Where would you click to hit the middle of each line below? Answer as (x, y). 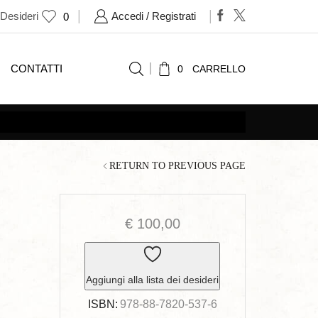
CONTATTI (36, 69)
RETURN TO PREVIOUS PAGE (177, 166)
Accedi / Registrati (154, 16)
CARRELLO (219, 69)
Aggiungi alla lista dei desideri (153, 279)
